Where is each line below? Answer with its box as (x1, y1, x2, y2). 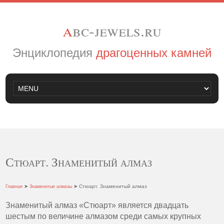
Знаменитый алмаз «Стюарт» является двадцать (5, 201, 189, 209)
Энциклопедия (12, 46, 96, 59)
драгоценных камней (96, 46, 211, 59)
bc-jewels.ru (72, 19, 161, 41)
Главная (5, 184, 23, 189)
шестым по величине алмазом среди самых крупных (5, 212, 201, 220)
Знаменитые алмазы (29, 184, 72, 189)
